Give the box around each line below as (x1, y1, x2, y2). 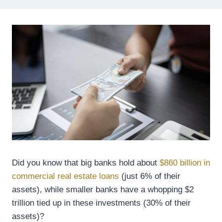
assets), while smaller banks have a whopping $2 (12, 185, 194, 195)
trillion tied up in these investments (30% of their (12, 198, 191, 208)
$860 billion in (160, 158, 210, 168)
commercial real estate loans (12, 171, 121, 181)
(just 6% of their (121, 171, 180, 181)
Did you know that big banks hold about (12, 158, 160, 168)
